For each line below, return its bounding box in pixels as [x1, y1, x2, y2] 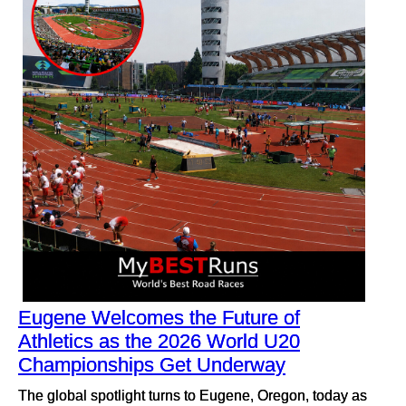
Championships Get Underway [18, 353, 285, 376]
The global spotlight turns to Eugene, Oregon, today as [18, 387, 367, 403]
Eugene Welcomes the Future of [18, 306, 300, 329]
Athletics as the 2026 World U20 [18, 330, 300, 353]
